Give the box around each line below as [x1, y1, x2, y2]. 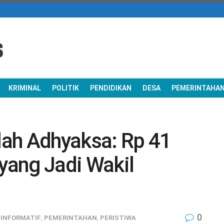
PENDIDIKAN [90, 84, 131, 92]
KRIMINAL [8, 84, 41, 92]
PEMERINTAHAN [44, 213, 97, 221]
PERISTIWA [100, 213, 136, 221]
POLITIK [52, 84, 79, 92]
